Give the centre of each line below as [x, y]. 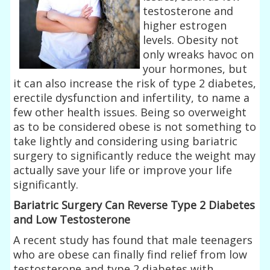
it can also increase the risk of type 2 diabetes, [135, 83]
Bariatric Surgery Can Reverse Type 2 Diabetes [134, 205]
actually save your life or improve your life [123, 170]
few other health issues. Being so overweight [130, 112]
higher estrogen [185, 25]
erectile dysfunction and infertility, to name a [132, 97]
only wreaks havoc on [199, 54]
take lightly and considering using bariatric [126, 141]
